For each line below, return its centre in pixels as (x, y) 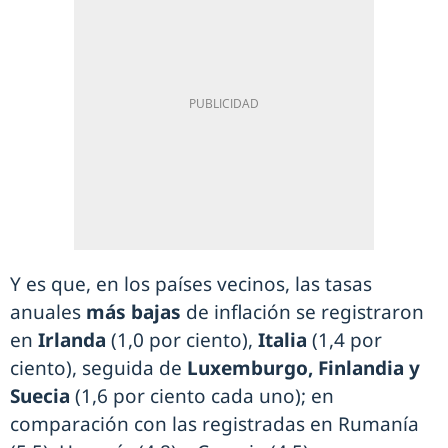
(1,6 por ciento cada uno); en (204, 396)
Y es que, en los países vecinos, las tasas (191, 284)
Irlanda (72, 340)
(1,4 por (344, 340)
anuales (48, 312)
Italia (282, 340)
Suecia (42, 396)
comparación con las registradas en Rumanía (214, 424)
